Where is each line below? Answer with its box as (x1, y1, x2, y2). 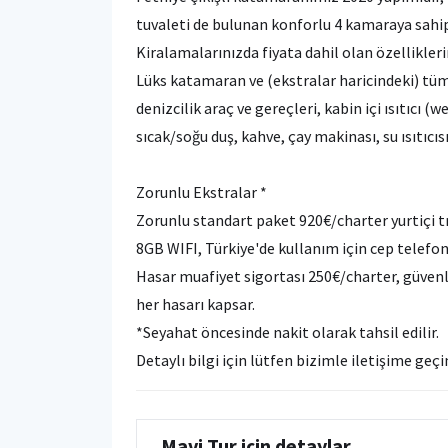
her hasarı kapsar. (136, 293, 255, 314)
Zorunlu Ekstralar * (136, 181, 300, 202)
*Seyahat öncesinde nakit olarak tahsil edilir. (136, 321, 439, 342)
